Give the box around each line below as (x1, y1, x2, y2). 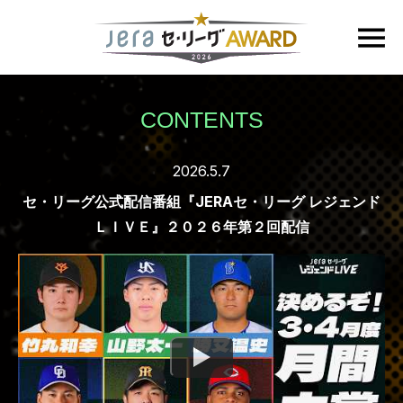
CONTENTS (139, 107, 264, 132)
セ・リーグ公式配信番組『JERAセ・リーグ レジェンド (22, 193, 381, 210)
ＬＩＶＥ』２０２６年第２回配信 (94, 218, 309, 236)
